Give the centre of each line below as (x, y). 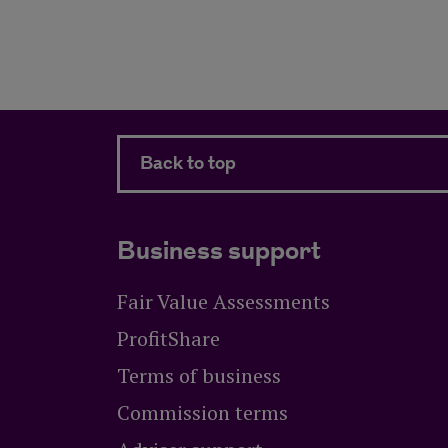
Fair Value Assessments (223, 302)
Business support (219, 252)
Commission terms (202, 413)
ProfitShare (168, 339)
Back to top (188, 164)
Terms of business (199, 376)
